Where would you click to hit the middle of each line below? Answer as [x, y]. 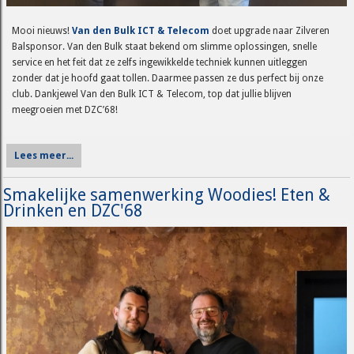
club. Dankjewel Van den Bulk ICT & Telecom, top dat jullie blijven [151, 94]
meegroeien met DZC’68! [64, 110]
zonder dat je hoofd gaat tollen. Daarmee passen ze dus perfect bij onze [167, 79]
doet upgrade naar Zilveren [269, 31]
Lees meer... [44, 155]
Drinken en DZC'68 [73, 210]
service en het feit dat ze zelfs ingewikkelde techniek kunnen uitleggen [159, 63]
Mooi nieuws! [40, 31]
